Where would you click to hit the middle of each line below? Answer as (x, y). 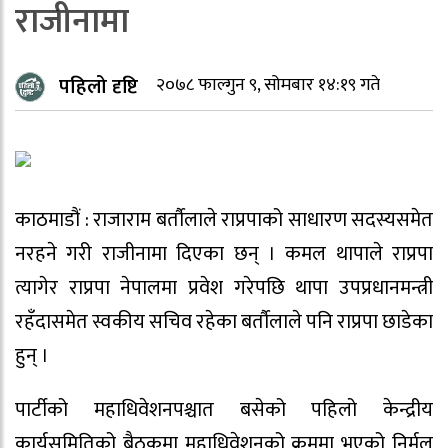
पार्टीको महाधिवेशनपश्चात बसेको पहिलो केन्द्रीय (224, 410)
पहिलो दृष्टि (98, 87)
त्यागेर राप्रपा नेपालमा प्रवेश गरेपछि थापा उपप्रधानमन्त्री (224, 287)
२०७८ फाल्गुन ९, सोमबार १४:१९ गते (268, 85)
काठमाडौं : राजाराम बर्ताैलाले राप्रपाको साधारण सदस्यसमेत (224, 219)
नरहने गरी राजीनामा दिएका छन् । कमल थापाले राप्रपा (224, 253)
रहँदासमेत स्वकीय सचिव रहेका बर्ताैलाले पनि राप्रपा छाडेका (224, 321)
